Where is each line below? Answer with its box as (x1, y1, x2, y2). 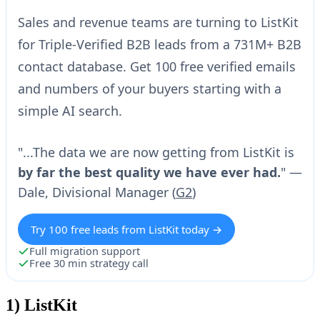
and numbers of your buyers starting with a (18, 80, 281, 98)
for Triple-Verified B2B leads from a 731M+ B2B (18, 36, 301, 54)
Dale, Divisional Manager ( (18, 184, 176, 201)
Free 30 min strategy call (29, 256, 149, 271)
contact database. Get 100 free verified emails (18, 58, 296, 76)
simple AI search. (18, 102, 122, 120)
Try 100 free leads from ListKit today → (31, 222, 222, 237)
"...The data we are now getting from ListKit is (18, 144, 294, 161)
